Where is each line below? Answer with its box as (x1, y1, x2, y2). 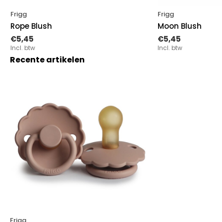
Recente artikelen (10, 54, 85, 66)
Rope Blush (10, 21, 52, 32)
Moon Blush (157, 21, 202, 32)
